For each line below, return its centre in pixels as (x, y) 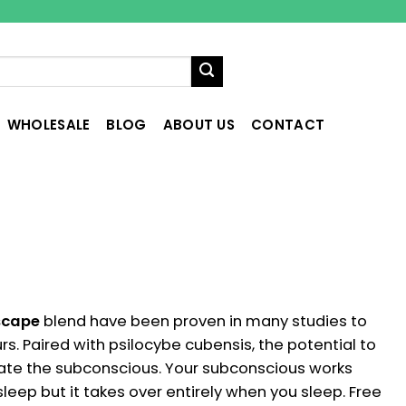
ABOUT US (199, 125)
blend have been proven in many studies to (205, 321)
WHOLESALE (48, 125)
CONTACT (288, 125)
